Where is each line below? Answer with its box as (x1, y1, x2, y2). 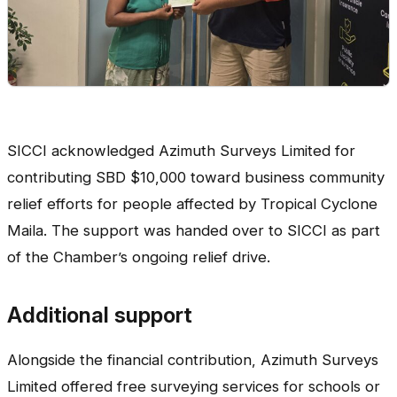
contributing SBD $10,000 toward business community (7, 168, 385, 187)
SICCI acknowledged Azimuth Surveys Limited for (7, 142, 355, 160)
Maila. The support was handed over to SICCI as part (7, 222, 380, 240)
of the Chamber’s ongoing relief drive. (7, 248, 270, 267)
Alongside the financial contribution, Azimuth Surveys (7, 351, 378, 370)
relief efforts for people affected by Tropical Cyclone (7, 195, 378, 214)
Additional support (7, 302, 192, 329)
